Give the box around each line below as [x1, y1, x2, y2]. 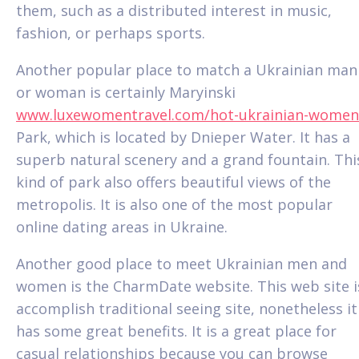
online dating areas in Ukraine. [16, 216, 228, 236]
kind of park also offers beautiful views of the [16, 171, 331, 192]
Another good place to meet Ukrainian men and [16, 253, 347, 273]
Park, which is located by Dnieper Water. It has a [16, 127, 350, 147]
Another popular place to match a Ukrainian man [16, 59, 357, 79]
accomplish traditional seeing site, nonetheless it [16, 298, 357, 318]
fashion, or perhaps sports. [16, 22, 205, 42]
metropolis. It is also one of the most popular [16, 194, 333, 214]
